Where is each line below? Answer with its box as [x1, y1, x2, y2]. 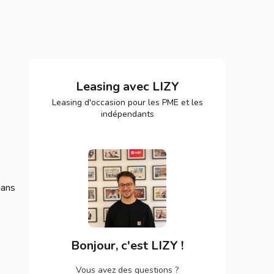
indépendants [100, 108, 154, 120]
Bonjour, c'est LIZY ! [71, 237, 183, 254]
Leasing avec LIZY [75, 78, 179, 95]
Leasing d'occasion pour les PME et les [51, 97, 203, 108]
